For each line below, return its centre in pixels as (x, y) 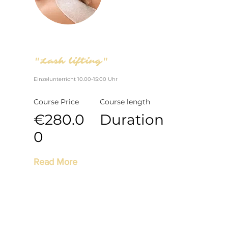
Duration (132, 120)
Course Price (56, 102)
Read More (55, 162)
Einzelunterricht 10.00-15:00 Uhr (75, 79)
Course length (125, 102)
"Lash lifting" (71, 61)
